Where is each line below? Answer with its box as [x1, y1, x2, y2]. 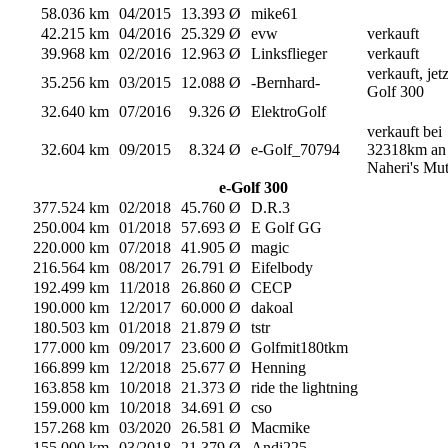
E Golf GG [251, 219, 322, 237]
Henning [251, 359, 306, 377]
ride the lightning [251, 379, 358, 397]
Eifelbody [251, 259, 313, 277]
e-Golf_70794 [251, 141, 340, 159]
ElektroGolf [251, 103, 326, 121]
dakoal [251, 299, 293, 317]
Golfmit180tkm [251, 339, 348, 357]
